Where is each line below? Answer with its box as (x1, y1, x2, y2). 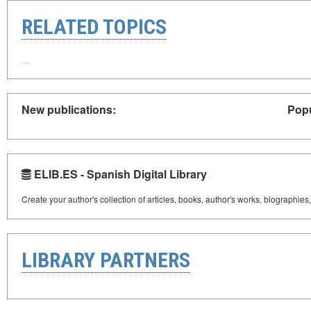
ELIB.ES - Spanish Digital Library (31, 165, 207, 182)
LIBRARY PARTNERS (22, 247, 190, 272)
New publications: (22, 101, 116, 117)
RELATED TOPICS (22, 15, 167, 40)
